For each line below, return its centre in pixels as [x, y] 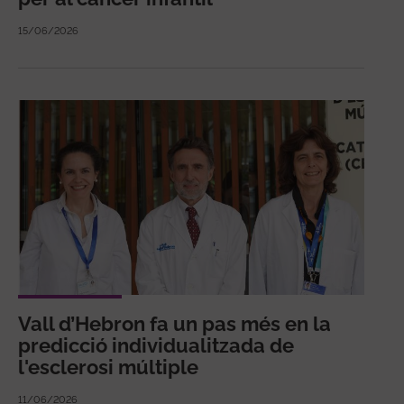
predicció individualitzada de [156, 345]
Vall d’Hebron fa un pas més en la [174, 323]
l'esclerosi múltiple [108, 367]
